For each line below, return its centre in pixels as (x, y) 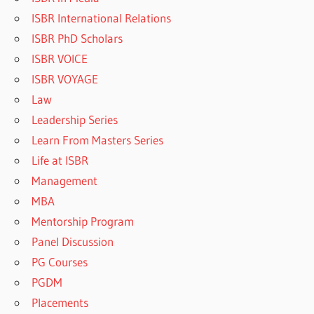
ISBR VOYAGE (65, 79)
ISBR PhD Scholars (77, 39)
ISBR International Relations (102, 18)
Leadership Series (75, 120)
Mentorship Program (83, 221)
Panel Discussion (73, 242)
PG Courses (60, 262)
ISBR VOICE (60, 59)
